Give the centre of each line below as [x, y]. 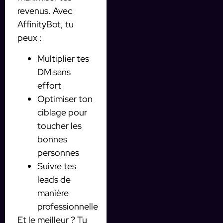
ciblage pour [62, 112]
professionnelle [68, 206]
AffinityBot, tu [46, 24]
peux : [30, 38]
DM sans [54, 72]
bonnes [52, 139]
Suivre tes [57, 166]
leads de [54, 179]
